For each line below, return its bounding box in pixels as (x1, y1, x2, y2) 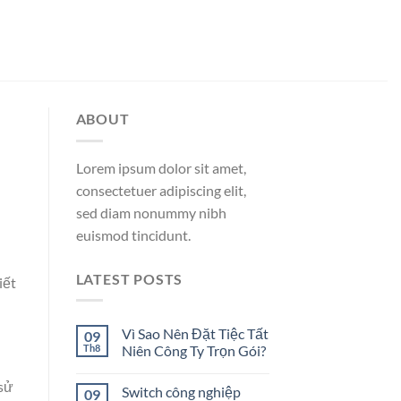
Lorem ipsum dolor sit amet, (75, 158, 246, 176)
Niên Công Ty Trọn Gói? (121, 342, 266, 360)
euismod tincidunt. (75, 226, 191, 243)
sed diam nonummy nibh (75, 203, 226, 221)
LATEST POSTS (75, 269, 183, 287)
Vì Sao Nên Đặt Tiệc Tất (121, 325, 269, 343)
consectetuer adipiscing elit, (75, 181, 246, 199)
